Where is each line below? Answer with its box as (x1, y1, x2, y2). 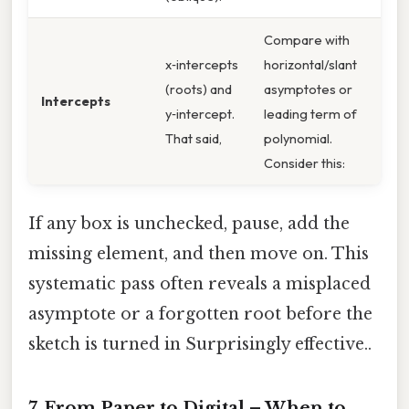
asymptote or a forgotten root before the (28, 303, 372, 324)
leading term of (264, 105, 357, 123)
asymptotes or (264, 80, 352, 99)
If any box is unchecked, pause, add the (28, 213, 350, 234)
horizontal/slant (264, 56, 357, 74)
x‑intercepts (165, 56, 238, 74)
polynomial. (264, 130, 332, 148)
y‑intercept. (165, 105, 235, 123)
